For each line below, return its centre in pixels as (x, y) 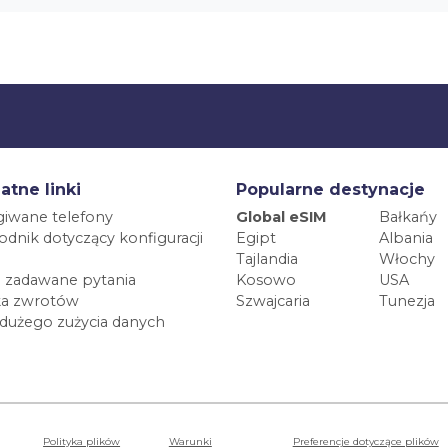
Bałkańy (407, 217)
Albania (405, 238)
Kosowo (266, 280)
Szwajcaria (273, 301)
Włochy (406, 259)
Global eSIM (281, 217)
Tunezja (406, 301)
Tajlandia (267, 259)
